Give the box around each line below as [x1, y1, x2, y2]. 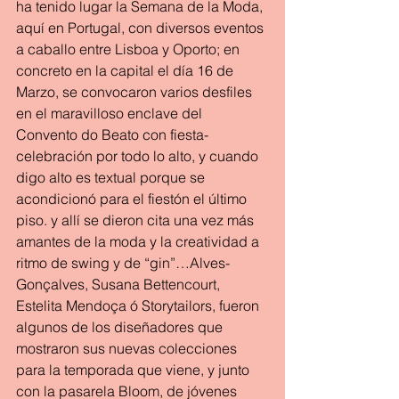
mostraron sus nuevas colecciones [16, 339, 240, 357]
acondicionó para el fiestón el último [16, 190, 250, 208]
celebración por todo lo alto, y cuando [16, 147, 262, 165]
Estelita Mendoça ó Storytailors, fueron [16, 297, 263, 314]
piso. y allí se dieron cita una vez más [16, 211, 257, 229]
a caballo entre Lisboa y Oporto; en [16, 40, 243, 58]
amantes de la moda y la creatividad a [16, 232, 263, 250]
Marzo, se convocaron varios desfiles [16, 83, 256, 101]
